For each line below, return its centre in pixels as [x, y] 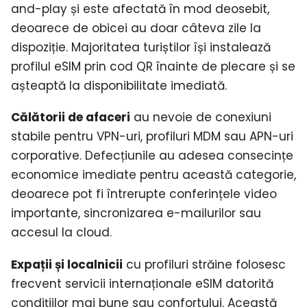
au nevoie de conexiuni [201, 118]
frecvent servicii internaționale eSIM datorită [142, 283]
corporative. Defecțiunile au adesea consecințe [152, 156]
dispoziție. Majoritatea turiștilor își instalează [141, 47]
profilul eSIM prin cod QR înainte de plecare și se [153, 66]
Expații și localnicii [67, 264]
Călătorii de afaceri [71, 118]
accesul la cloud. [61, 233]
